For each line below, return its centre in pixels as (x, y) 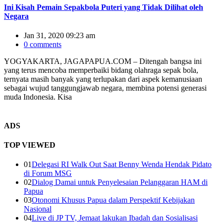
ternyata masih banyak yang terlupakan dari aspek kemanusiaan (103, 79)
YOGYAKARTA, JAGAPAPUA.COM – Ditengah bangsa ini (103, 61)
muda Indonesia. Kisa (38, 97)
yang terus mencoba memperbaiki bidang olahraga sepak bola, (101, 70)
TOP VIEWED (30, 145)
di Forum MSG (48, 173)
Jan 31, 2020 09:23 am (59, 36)
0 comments (43, 45)
